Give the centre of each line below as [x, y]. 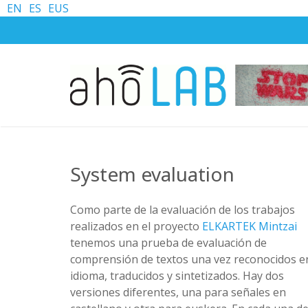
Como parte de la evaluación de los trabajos [183, 210]
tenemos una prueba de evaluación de [168, 243]
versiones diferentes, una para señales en [178, 292]
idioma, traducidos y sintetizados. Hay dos [177, 276]
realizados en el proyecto [136, 226]
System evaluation [152, 174]
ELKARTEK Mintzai [250, 226]
